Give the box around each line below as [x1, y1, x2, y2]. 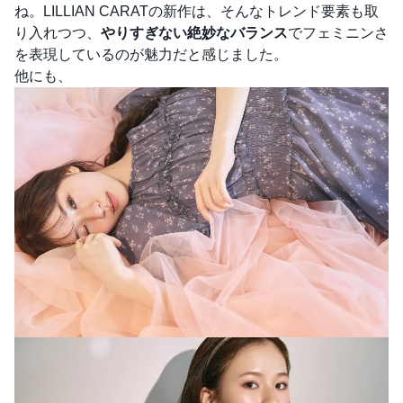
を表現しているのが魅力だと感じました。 [14, 47, 288, 63]
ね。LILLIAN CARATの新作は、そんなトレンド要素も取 [14, 4, 379, 20]
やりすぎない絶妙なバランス [101, 25, 288, 41]
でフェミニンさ [288, 25, 389, 41]
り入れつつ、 [14, 25, 101, 41]
